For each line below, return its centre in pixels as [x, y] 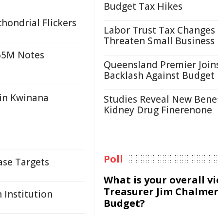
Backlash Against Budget [159, 75]
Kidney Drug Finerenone [158, 110]
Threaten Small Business [159, 41]
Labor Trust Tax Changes [159, 30]
